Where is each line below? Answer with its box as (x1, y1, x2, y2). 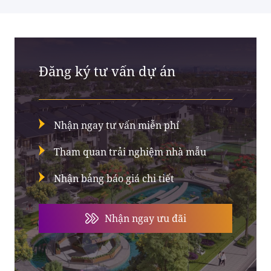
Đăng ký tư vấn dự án (39, 61, 175, 80)
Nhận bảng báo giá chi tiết (54, 171, 174, 185)
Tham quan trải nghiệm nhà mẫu (54, 145, 206, 158)
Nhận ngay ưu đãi (104, 211, 186, 225)
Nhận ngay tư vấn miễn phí (54, 118, 179, 132)
